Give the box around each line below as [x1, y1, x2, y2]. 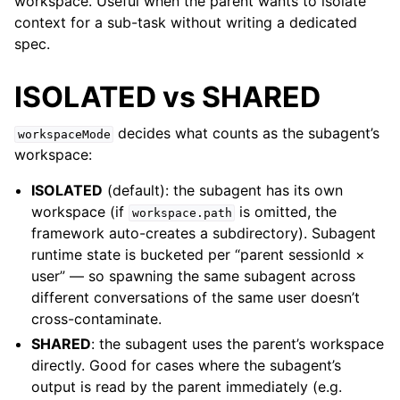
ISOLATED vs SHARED [14, 79, 321, 115]
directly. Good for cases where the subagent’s [31, 356, 342, 375]
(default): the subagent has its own [103, 181, 344, 200]
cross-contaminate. [31, 310, 162, 329]
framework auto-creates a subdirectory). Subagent [31, 224, 377, 243]
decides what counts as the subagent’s [113, 124, 380, 143]
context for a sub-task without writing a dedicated [14, 13, 357, 32]
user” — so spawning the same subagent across [31, 267, 356, 286]
